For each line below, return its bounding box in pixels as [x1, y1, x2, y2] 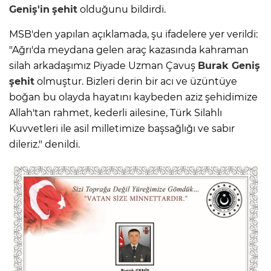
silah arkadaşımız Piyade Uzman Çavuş [9, 60, 198, 72]
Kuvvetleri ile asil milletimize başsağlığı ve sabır [9, 123, 235, 135]
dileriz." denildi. [9, 139, 80, 151]
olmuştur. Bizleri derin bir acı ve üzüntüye [34, 76, 237, 88]
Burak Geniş [198, 60, 260, 72]
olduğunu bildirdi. [77, 4, 166, 16]
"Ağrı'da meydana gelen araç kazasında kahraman [9, 44, 249, 56]
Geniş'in [9, 4, 50, 16]
